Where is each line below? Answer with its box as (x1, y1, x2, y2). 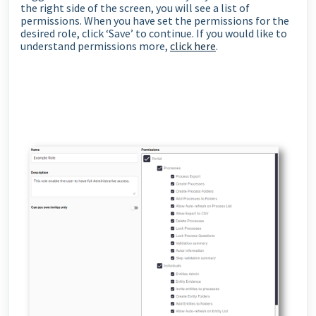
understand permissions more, (20, 39, 170, 54)
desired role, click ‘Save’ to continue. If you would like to (20, 26, 287, 41)
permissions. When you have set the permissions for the (20, 13, 289, 28)
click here (170, 39, 216, 54)
